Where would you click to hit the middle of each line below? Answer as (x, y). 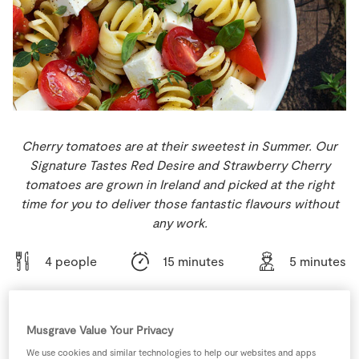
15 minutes (193, 261)
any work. (179, 222)
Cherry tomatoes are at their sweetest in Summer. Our (179, 145)
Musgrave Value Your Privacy (100, 329)
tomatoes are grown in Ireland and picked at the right (179, 184)
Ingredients (179, 346)
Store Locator (94, 11)
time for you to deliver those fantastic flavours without (179, 203)
